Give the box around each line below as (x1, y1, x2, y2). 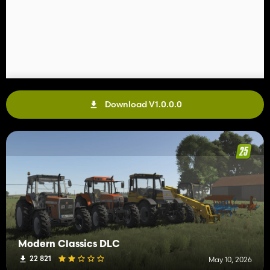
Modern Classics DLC (18, 239, 120, 250)
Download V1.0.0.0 (104, 98, 182, 110)
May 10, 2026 (209, 254, 252, 264)
